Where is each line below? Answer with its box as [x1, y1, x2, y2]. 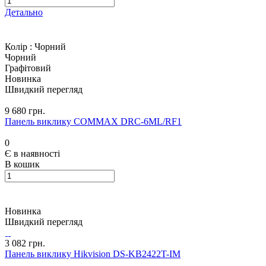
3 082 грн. [5, 238, 45, 249]
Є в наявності [5, 148, 60, 159]
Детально [5, 7, 43, 18]
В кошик [5, 159, 40, 170]
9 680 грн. [5, 106, 45, 116]
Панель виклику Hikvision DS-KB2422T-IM [5, 249, 180, 259]
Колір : [5, 42, 34, 52]
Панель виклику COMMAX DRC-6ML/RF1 [5, 116, 182, 127]
